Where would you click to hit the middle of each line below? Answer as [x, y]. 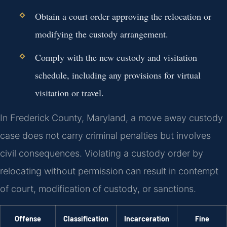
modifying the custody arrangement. [101, 34]
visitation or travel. [69, 92]
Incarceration [147, 218]
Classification [86, 218]
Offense [28, 218]
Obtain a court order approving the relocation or [123, 16]
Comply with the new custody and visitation [116, 57]
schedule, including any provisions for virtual [118, 75]
